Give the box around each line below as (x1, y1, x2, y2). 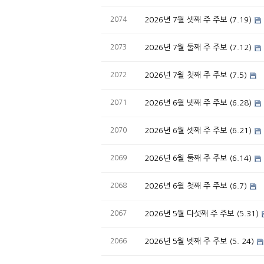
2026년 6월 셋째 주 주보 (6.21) (144, 127, 252, 134)
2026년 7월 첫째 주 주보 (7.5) (144, 71, 247, 79)
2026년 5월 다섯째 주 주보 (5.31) (144, 210, 259, 217)
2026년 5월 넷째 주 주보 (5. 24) (144, 237, 254, 245)
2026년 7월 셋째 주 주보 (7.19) (144, 16, 252, 24)
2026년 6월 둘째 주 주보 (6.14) (144, 154, 252, 162)
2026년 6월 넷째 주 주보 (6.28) (144, 99, 252, 107)
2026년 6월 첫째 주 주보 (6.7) (144, 182, 247, 190)
